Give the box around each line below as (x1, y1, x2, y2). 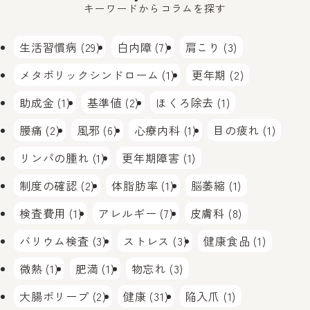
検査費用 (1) (19, 205, 82, 222)
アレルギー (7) (98, 205, 174, 222)
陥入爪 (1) (185, 288, 237, 305)
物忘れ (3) (131, 260, 184, 277)
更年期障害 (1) (122, 149, 197, 167)
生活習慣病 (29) (19, 39, 100, 56)
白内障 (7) (117, 39, 169, 56)
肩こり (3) (185, 39, 238, 56)
